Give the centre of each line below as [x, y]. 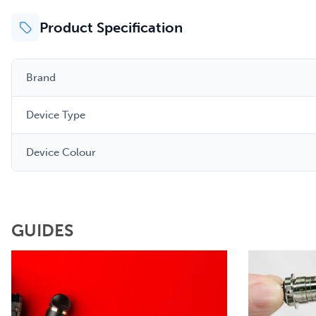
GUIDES [42, 230]
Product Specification [111, 28]
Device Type [56, 115]
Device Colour [61, 152]
